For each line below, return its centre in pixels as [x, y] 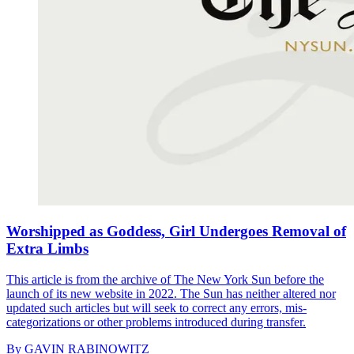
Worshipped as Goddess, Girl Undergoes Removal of [176, 232]
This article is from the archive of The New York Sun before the [165, 279]
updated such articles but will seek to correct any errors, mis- [156, 307]
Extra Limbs [47, 249]
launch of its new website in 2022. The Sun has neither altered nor [171, 293]
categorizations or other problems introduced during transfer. [156, 322]
